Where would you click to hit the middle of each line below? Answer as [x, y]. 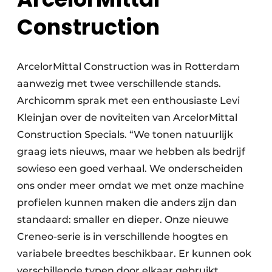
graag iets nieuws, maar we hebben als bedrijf [131, 151]
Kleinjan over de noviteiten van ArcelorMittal [127, 117]
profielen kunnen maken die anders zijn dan [127, 202]
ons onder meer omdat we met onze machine [131, 185]
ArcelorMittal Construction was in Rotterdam [128, 66]
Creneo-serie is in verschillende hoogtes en [123, 236]
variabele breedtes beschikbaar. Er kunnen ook [134, 253]
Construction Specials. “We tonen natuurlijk [125, 134]
